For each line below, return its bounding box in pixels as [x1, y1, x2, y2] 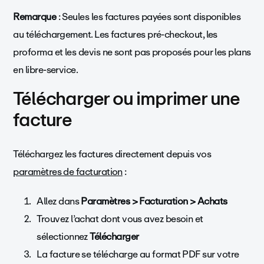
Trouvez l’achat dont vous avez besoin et [37, 210, 203, 227]
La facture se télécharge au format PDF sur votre [37, 246, 239, 262]
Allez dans [37, 193, 81, 209]
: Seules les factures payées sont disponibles [56, 9, 241, 25]
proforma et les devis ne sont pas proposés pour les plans [13, 44, 251, 61]
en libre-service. [13, 62, 78, 78]
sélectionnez [37, 228, 90, 245]
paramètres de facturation [13, 163, 123, 180]
